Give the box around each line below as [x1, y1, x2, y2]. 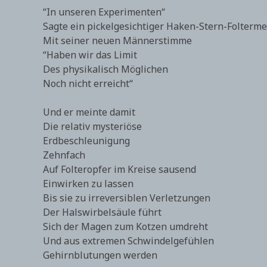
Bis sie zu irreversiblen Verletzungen [43, 191, 210, 204]
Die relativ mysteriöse [43, 120, 142, 133]
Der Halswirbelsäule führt [43, 206, 162, 219]
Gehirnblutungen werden [43, 249, 157, 262]
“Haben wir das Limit [43, 48, 137, 61]
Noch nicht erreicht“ [43, 77, 133, 90]
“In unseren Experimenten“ [43, 5, 165, 18]
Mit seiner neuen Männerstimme [43, 34, 192, 47]
